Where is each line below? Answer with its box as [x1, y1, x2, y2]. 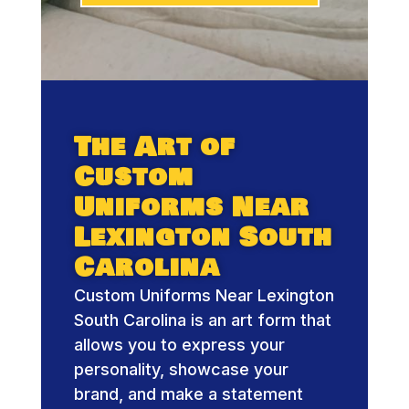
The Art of [73, 127, 236, 167]
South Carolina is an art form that [73, 309, 331, 330]
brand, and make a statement [73, 383, 303, 404]
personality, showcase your [73, 359, 288, 379]
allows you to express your [73, 334, 285, 354]
